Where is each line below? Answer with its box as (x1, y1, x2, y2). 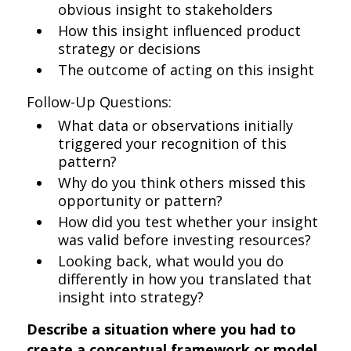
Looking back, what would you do (58, 251, 284, 270)
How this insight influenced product (58, 21, 302, 40)
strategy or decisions (58, 39, 201, 58)
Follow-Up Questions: (27, 92, 172, 111)
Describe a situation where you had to (27, 320, 297, 338)
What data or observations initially (58, 116, 294, 135)
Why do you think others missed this (58, 173, 306, 192)
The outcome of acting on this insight (58, 60, 315, 79)
